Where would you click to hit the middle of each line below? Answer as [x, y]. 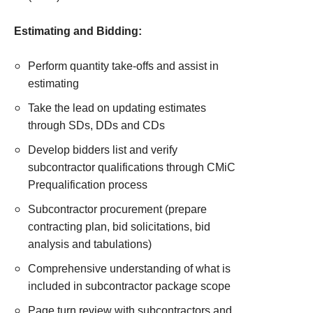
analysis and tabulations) [90, 244]
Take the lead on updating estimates [117, 108]
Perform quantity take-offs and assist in [123, 66]
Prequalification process [88, 185]
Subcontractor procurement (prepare [117, 209]
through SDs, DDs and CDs [96, 125]
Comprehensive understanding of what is [129, 269]
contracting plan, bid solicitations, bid [119, 227]
